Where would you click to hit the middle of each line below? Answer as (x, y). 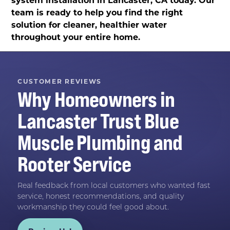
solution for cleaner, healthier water (89, 24)
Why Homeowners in (96, 99)
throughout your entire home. (76, 36)
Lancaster (57, 121)
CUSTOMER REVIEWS (60, 81)
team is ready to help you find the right (97, 12)
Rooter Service (74, 164)
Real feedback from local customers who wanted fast (114, 185)
